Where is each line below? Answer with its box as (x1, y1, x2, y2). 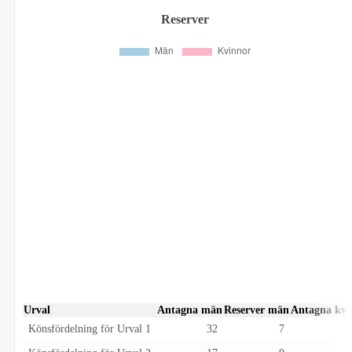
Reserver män (224, 304, 289, 317)
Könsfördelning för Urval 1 (28, 323, 151, 335)
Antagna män (157, 304, 222, 317)
